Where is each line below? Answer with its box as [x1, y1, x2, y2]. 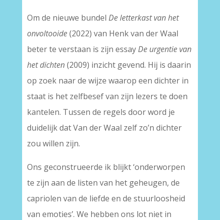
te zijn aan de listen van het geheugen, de [27, 177, 180, 188]
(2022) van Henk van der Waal [67, 28, 178, 39]
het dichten [27, 59, 65, 70]
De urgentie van [137, 44, 192, 55]
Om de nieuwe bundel [27, 12, 109, 23]
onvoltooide [27, 28, 67, 39]
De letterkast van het [108, 12, 179, 23]
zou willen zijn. [27, 138, 80, 149]
